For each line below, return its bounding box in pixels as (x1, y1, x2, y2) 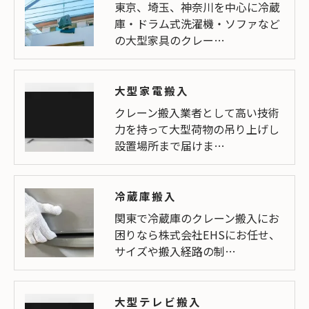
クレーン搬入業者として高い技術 (114, 104, 279, 121)
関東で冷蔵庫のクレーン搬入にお (114, 210, 279, 227)
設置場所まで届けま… (114, 137, 225, 154)
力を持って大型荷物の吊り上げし (114, 121, 279, 138)
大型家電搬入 (114, 83, 189, 99)
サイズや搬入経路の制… (114, 243, 236, 260)
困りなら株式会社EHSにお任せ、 (114, 226, 280, 243)
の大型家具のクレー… (114, 32, 225, 49)
